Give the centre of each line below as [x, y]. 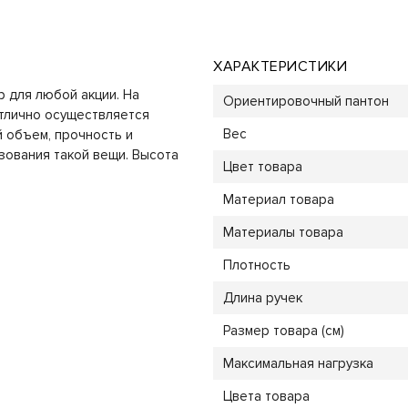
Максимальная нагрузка [298, 363]
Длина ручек [262, 297]
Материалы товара [283, 232]
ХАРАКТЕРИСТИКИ [280, 66]
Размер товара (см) [283, 330]
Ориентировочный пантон [306, 101]
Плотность [256, 265]
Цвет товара [262, 166]
